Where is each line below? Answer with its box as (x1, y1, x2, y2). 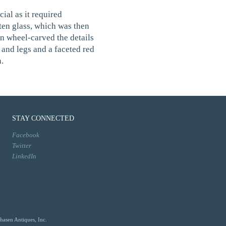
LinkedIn (12, 152, 36, 160)
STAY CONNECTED (12, 115, 74, 122)
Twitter (12, 142, 31, 149)
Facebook (12, 131, 39, 139)
